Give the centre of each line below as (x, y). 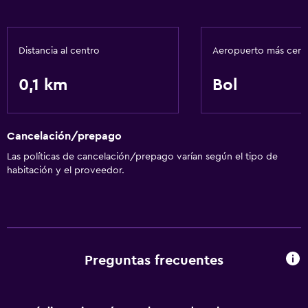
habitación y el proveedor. (66, 171)
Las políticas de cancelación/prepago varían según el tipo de (142, 157)
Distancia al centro (59, 51)
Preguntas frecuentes (154, 260)
